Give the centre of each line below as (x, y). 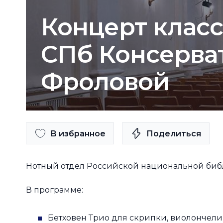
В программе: (55, 190)
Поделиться (174, 133)
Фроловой (105, 82)
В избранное (78, 133)
